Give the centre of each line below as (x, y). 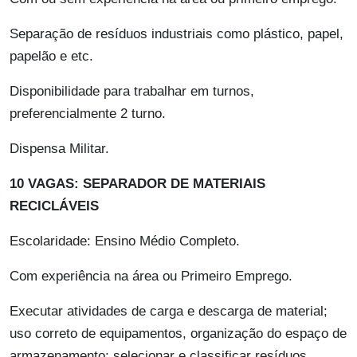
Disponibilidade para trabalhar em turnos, (132, 92)
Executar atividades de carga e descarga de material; (169, 312)
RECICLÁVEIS (54, 206)
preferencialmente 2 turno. (88, 114)
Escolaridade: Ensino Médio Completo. (125, 241)
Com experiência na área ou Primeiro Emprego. (151, 277)
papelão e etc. (51, 57)
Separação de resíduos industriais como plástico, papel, (177, 34)
